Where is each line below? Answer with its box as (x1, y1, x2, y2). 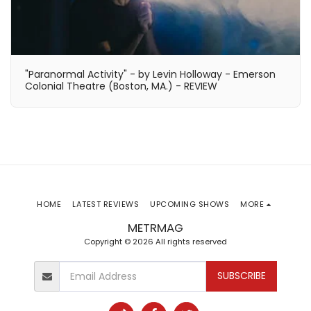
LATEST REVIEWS (72, 198, 140, 210)
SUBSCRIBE (217, 269, 266, 283)
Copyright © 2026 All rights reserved (84, 235, 227, 247)
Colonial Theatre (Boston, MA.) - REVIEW (25, 79, 217, 93)
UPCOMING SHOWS (150, 198, 230, 210)
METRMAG (128, 219, 183, 236)
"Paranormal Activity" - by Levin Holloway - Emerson (25, 67, 276, 81)
